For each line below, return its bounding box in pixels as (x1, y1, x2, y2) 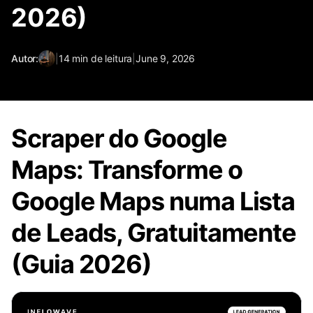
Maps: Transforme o (11, 154, 242, 185)
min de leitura (72, 52, 133, 64)
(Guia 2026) (11, 249, 152, 279)
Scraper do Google (11, 123, 227, 154)
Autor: (11, 52, 39, 64)
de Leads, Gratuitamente (11, 217, 297, 248)
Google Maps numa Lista (11, 186, 296, 217)
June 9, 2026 (136, 52, 196, 64)
